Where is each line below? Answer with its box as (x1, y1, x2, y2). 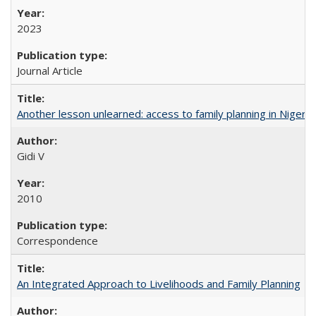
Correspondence (17, 233, 98, 248)
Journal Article (17, 63, 83, 78)
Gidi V (17, 149, 44, 163)
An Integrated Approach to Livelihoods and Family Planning (17, 276, 300, 291)
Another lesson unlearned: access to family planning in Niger (17, 107, 306, 121)
